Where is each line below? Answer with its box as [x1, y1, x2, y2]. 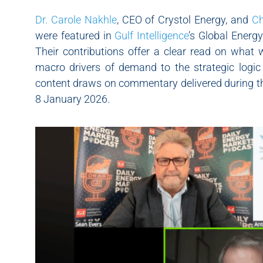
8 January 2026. [35, 93, 110, 105]
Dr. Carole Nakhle [35, 14, 117, 26]
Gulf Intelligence [114, 29, 189, 42]
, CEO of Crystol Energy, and [116, 14, 252, 26]
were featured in [35, 29, 115, 42]
